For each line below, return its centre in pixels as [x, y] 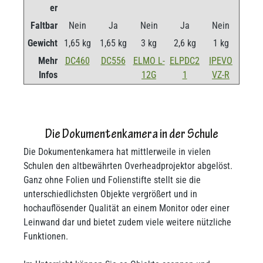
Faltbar [44, 26]
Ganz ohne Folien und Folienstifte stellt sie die [112, 180]
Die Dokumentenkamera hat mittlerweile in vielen [117, 152]
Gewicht [43, 43]
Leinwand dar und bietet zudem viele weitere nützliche [127, 222]
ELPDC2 [185, 61]
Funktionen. [46, 236]
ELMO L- [149, 61]
